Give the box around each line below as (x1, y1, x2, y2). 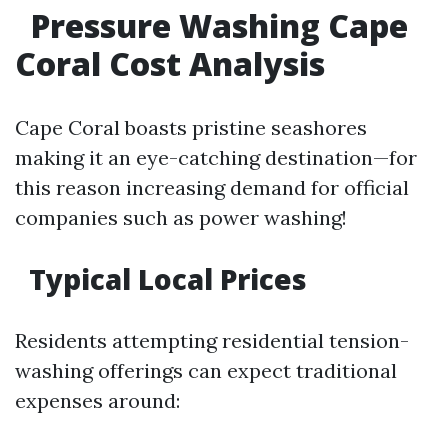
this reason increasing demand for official (15, 175, 409, 200)
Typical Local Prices (22, 260, 307, 298)
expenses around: (15, 388, 180, 413)
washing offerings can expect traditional (15, 358, 397, 383)
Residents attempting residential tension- (15, 328, 409, 353)
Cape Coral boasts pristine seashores (15, 115, 367, 140)
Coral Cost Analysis (15, 42, 325, 85)
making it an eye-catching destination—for (15, 145, 417, 170)
